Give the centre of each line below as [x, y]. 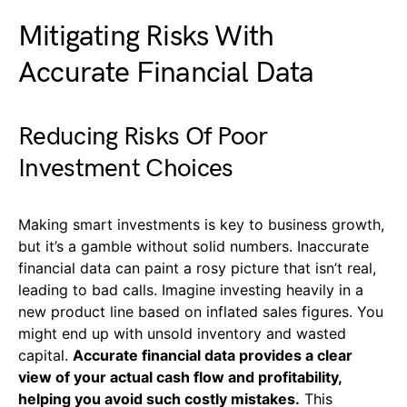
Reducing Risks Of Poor [143, 137]
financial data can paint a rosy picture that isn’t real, [197, 268]
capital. [45, 356]
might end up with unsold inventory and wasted [182, 334]
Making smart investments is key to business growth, [201, 225]
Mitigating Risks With [146, 37]
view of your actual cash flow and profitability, [180, 377]
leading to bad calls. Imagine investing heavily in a [191, 290]
